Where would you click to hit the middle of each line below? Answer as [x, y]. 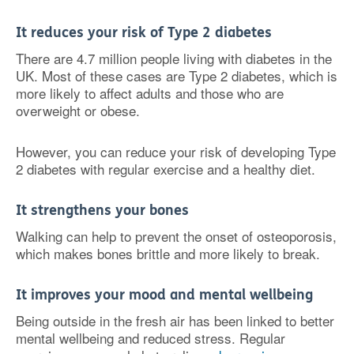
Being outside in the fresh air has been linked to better [175, 320]
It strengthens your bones [102, 210]
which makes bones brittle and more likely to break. [168, 253]
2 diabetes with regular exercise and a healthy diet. [166, 168]
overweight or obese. [78, 110]
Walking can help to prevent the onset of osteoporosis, [176, 235]
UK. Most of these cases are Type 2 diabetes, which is [177, 75]
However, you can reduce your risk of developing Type [176, 151]
